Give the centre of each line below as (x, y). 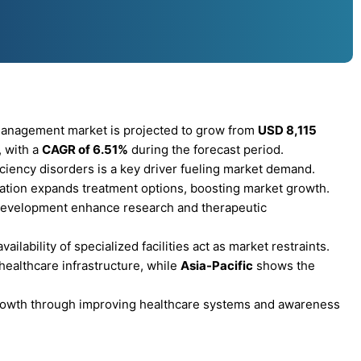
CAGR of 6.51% (85, 149)
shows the (284, 265)
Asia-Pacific (217, 265)
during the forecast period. (206, 149)
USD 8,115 (287, 130)
